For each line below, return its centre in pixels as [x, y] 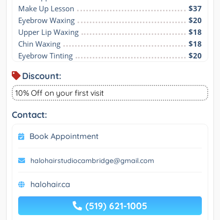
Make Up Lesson [46, 9]
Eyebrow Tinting [45, 56]
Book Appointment [64, 136]
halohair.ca [50, 184]
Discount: [42, 76]
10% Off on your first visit [59, 93]
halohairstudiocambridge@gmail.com [92, 161]
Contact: [29, 115]
